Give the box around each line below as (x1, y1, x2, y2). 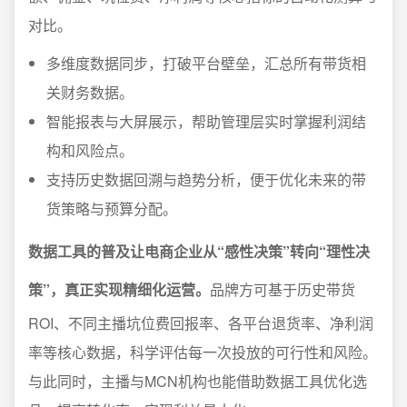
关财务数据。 (46, 82, 134, 103)
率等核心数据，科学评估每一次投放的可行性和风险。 (28, 342, 377, 362)
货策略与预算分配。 (46, 198, 177, 219)
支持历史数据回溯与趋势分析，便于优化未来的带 (46, 169, 366, 190)
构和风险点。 (46, 140, 134, 161)
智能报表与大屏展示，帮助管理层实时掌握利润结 (46, 111, 366, 132)
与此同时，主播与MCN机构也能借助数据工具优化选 (28, 371, 367, 392)
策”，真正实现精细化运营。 (28, 279, 210, 300)
